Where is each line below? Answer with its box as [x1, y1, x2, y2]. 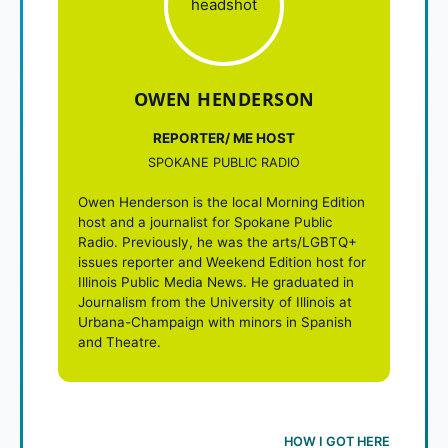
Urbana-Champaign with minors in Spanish [78, 313, 352, 330]
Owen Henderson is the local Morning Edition [78, 193, 365, 210]
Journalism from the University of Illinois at [78, 293, 352, 310]
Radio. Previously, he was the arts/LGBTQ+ [78, 233, 357, 250]
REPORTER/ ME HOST [153, 129, 295, 146]
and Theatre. [78, 333, 161, 350]
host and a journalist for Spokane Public [78, 213, 333, 230]
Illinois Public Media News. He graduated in [78, 273, 354, 290]
